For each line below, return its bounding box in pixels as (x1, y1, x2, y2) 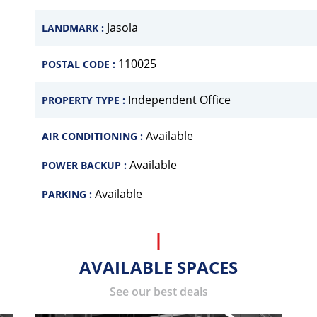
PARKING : (42, 188, 95, 201)
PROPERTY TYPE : (42, 93, 128, 107)
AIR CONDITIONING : (42, 129, 146, 143)
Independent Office (128, 92, 231, 108)
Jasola (107, 20, 138, 35)
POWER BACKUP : (42, 158, 129, 172)
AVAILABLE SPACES (79, 255, 238, 279)
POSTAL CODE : (42, 57, 118, 71)
